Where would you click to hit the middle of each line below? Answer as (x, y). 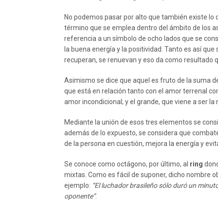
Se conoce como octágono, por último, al (127, 164)
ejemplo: (78, 185)
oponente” (80, 196)
